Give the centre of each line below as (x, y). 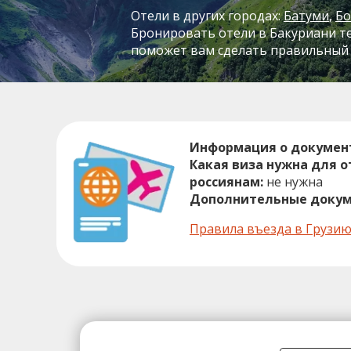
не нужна (293, 181)
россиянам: (226, 181)
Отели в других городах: (207, 16)
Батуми (306, 16)
